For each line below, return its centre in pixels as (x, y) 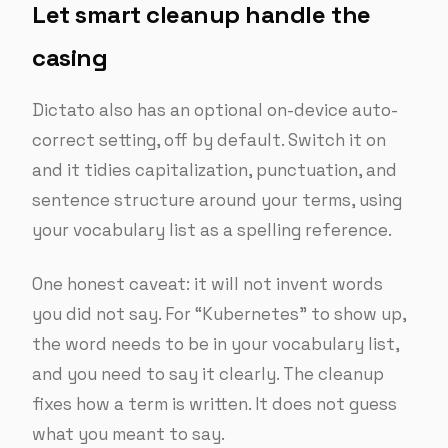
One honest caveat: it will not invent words (207, 284)
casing (70, 57)
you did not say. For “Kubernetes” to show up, (219, 314)
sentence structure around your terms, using (217, 200)
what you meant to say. (128, 434)
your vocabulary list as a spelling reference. (212, 230)
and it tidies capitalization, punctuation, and (214, 170)
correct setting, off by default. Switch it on (209, 140)
